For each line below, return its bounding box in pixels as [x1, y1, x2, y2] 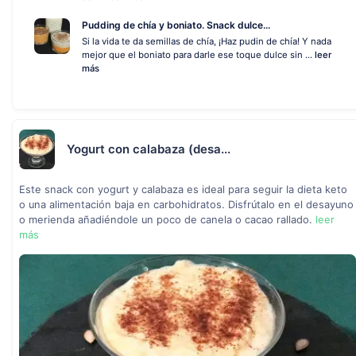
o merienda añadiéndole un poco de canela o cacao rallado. [19, 214, 315, 226]
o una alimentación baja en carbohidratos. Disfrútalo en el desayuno [19, 199, 354, 211]
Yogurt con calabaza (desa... [67, 141, 230, 157]
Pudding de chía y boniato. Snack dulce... [82, 19, 270, 31]
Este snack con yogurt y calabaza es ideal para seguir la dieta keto [19, 184, 347, 195]
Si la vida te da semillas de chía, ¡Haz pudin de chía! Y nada [82, 36, 331, 47]
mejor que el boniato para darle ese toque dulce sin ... [82, 49, 315, 60]
